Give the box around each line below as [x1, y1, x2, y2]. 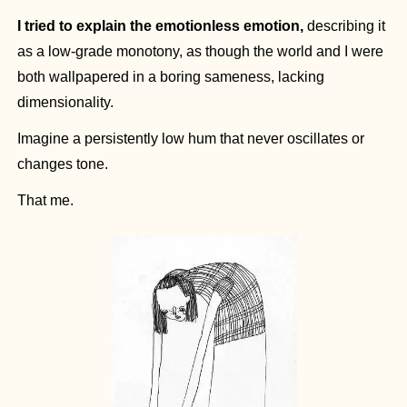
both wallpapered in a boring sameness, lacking [17, 69, 324, 85]
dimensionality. [17, 94, 114, 111]
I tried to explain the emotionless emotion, [17, 18, 303, 35]
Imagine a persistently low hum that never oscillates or [17, 131, 364, 147]
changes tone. [17, 156, 108, 173]
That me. [17, 193, 74, 209]
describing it [303, 18, 385, 35]
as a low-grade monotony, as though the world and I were [17, 44, 383, 60]
